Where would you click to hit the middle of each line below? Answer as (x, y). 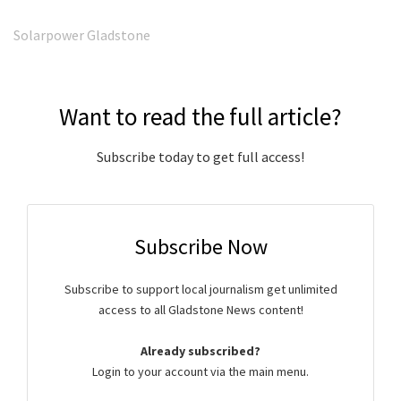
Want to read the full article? (200, 117)
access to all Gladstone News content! (200, 309)
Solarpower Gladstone (82, 35)
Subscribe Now (200, 246)
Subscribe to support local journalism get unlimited (200, 289)
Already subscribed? (200, 350)
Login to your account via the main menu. (200, 371)
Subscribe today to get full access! (200, 156)
